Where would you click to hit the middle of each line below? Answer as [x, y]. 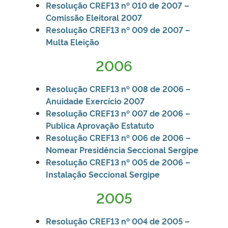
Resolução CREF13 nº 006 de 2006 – [118, 137]
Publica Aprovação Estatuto [100, 125]
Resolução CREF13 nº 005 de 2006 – [118, 162]
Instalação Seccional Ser [94, 174]
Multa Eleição [73, 41]
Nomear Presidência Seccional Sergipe [122, 149]
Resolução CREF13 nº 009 [97, 29]
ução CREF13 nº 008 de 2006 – [130, 88]
